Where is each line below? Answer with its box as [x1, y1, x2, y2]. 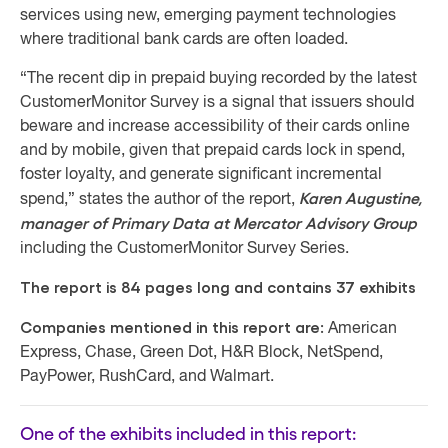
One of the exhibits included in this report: [20, 422, 356, 443]
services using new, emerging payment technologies [20, 8, 396, 24]
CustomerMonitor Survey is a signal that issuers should [20, 95, 414, 111]
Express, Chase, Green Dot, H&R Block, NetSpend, [20, 345, 383, 361]
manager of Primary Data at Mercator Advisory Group [20, 216, 417, 232]
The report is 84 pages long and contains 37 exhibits [20, 280, 416, 296]
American [324, 321, 397, 337]
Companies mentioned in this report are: [20, 320, 324, 336]
